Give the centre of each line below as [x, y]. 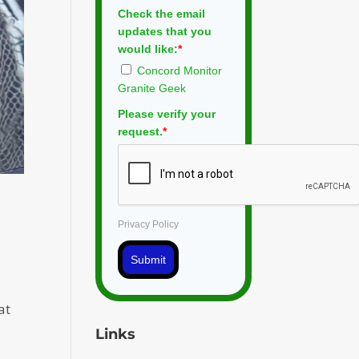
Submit [149, 259]
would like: [148, 48]
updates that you [165, 31]
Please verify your [167, 113]
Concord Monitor [180, 70]
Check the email [162, 13]
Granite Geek [152, 88]
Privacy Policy [149, 224]
